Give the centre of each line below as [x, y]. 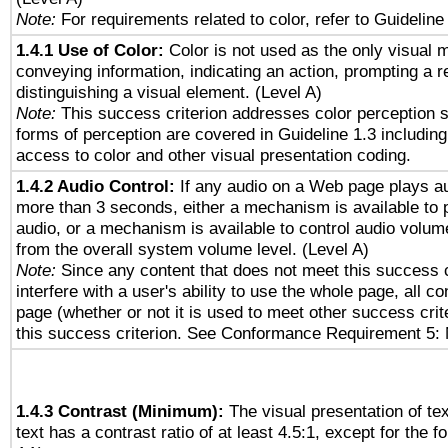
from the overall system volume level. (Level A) [192, 249]
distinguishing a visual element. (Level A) [169, 92]
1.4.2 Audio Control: [95, 186]
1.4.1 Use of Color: [90, 50]
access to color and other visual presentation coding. [213, 155]
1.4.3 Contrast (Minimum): [120, 411]
